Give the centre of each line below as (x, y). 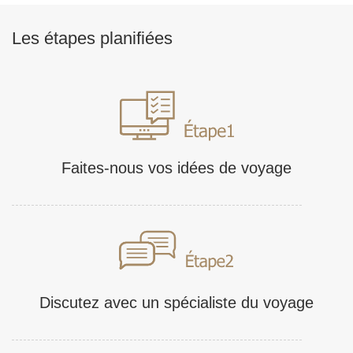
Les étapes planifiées (92, 38)
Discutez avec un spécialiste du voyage (176, 302)
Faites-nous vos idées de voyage (176, 167)
